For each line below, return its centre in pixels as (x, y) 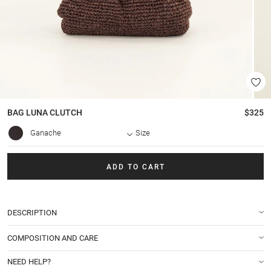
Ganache (46, 133)
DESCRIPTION (32, 212)
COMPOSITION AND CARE (53, 238)
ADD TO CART (135, 167)
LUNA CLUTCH (53, 113)
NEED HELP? (29, 261)
